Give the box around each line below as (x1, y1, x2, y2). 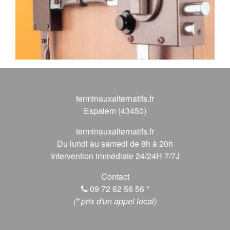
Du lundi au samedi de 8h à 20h (57, 137, 173, 149)
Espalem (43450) (84, 104, 146, 117)
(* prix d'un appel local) (73, 195, 157, 207)
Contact (101, 170, 129, 182)
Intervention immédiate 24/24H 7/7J (50, 149, 180, 162)
